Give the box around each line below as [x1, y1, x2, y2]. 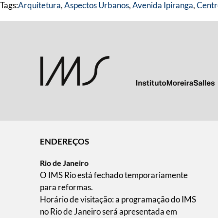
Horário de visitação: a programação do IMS [40, 194, 196, 204]
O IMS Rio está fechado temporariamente [40, 170, 188, 180]
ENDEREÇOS [40, 136, 89, 146]
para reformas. [40, 182, 93, 192]
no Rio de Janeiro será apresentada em [40, 206, 177, 217]
